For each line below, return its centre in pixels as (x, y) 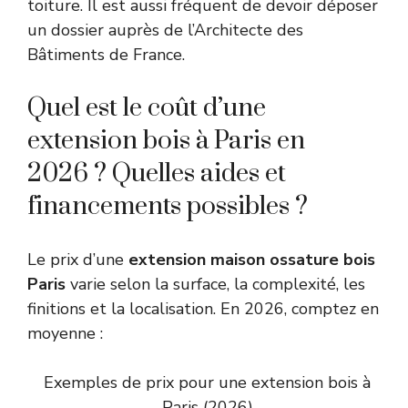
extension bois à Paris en (166, 141)
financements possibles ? (168, 207)
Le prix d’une (78, 260)
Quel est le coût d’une (147, 108)
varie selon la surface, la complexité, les (215, 285)
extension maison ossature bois (252, 260)
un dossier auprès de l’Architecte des (165, 31)
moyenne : (65, 334)
